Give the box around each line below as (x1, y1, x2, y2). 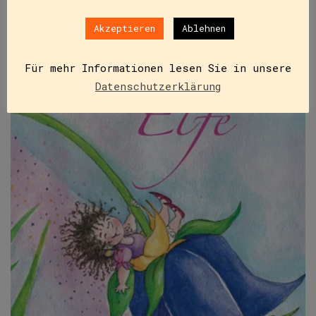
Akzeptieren (94, 21, 155, 35)
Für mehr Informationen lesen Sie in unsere (25, 60, 291, 75)
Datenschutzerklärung (95, 79, 221, 94)
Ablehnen (182, 21, 226, 35)
